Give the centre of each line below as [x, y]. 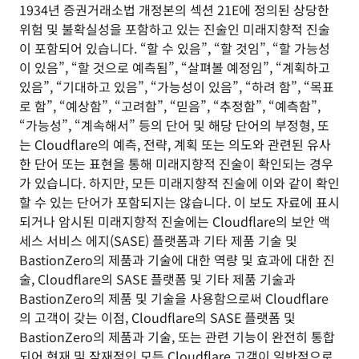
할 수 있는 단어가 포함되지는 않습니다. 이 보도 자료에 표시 [179, 202]
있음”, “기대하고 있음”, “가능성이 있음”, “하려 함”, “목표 [177, 87]
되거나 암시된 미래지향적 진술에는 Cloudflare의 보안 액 [175, 221]
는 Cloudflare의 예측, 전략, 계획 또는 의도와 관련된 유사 [175, 144]
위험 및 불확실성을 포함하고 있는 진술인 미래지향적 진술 [175, 29]
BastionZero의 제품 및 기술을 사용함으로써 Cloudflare [174, 298]
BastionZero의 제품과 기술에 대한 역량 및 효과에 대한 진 [177, 260]
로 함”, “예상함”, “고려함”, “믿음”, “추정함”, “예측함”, [170, 106]
